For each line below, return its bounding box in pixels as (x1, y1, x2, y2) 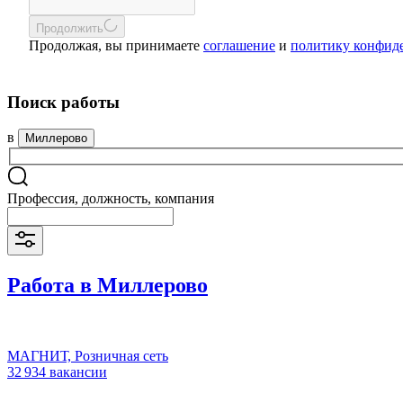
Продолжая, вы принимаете (29, 38, 203, 53)
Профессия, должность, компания (7, 191, 214, 207)
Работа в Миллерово (7, 273, 208, 297)
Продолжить (36, 22, 103, 35)
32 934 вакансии (7, 363, 107, 380)
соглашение (203, 38, 275, 53)
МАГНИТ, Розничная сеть (7, 347, 168, 363)
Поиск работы (7, 92, 120, 112)
